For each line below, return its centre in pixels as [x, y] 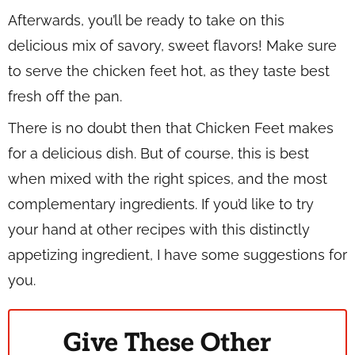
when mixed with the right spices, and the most [168, 178]
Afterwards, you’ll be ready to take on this [146, 20]
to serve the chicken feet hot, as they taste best [169, 71]
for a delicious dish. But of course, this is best [158, 153]
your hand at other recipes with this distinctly [159, 229]
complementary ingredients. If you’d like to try [161, 204]
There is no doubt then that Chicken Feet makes [171, 128]
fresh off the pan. [65, 96]
